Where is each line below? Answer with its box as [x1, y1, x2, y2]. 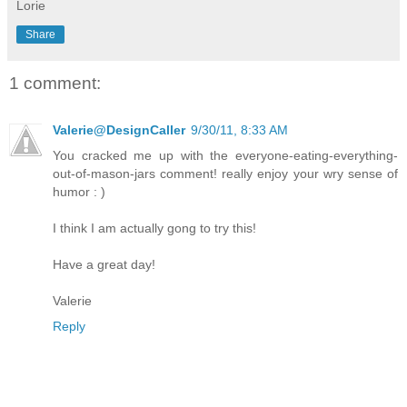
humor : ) [53, 184, 105, 200]
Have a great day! [53, 257, 155, 273]
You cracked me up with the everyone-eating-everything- [53, 148, 398, 164]
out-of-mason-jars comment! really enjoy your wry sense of [53, 166, 398, 182]
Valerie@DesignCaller [53, 123, 185, 138]
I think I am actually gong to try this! [53, 221, 256, 236]
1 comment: [9, 73, 101, 93]
